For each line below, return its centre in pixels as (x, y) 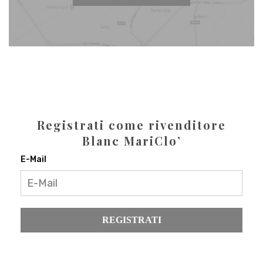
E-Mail (33, 159)
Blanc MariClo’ (131, 140)
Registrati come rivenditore (131, 124)
